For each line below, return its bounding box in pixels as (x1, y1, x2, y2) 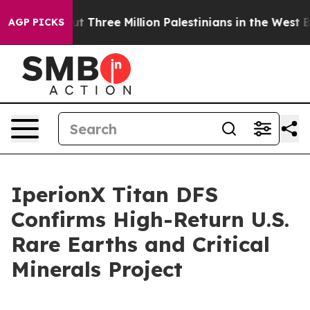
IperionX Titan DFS (11, 181, 218, 208)
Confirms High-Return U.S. (11, 206, 289, 232)
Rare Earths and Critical (11, 231, 270, 257)
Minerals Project (11, 256, 183, 282)
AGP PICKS (8, 16, 64, 28)
